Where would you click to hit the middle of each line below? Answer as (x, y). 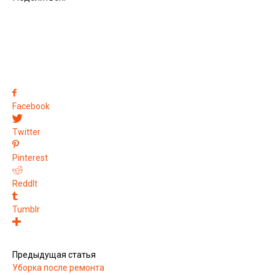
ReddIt (25, 183)
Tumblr (26, 209)
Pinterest (30, 157)
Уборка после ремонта (58, 267)
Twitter (26, 132)
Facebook (31, 106)
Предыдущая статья (54, 254)
